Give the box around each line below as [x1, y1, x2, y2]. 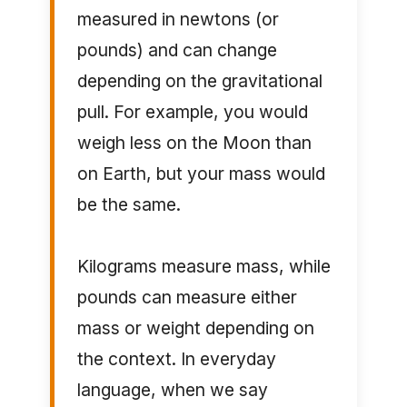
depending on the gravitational [76, 70, 323, 93]
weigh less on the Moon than [76, 132, 312, 154]
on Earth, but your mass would [76, 163, 325, 185]
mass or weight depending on [76, 317, 314, 340]
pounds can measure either [76, 286, 297, 309]
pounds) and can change [76, 39, 277, 62]
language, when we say [76, 379, 268, 402]
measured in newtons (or [76, 8, 279, 31]
